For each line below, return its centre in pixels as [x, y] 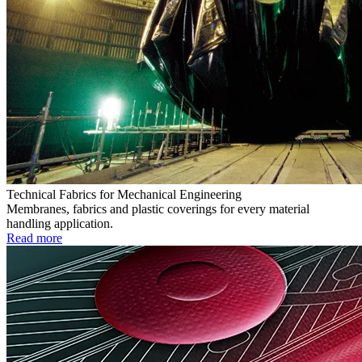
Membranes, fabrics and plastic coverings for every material [158, 209]
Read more [34, 238]
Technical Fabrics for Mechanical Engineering [124, 195]
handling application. [60, 224]
